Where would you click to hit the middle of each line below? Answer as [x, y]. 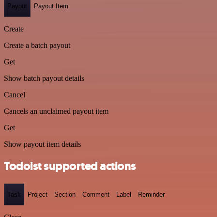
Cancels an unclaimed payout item [56, 111]
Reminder [151, 195]
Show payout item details [42, 144]
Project [38, 195]
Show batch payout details [44, 78]
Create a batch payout [37, 45]
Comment [96, 195]
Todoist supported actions [70, 166]
